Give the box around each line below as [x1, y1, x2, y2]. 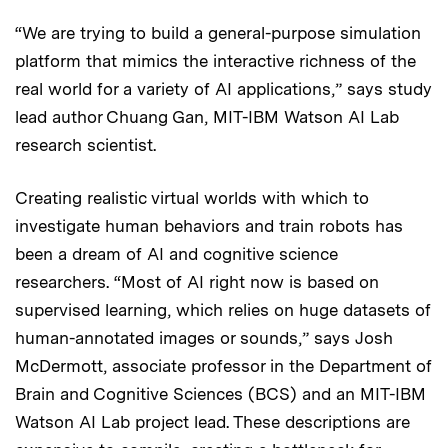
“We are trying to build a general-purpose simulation [15, 22, 421, 43]
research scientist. [15, 134, 156, 155]
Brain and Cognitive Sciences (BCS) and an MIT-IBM [15, 383, 426, 404]
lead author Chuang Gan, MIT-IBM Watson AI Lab [15, 106, 399, 127]
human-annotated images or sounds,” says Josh [15, 327, 393, 348]
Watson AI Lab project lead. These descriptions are [15, 411, 410, 432]
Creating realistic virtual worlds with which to [15, 187, 369, 208]
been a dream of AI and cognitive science [15, 243, 338, 264]
